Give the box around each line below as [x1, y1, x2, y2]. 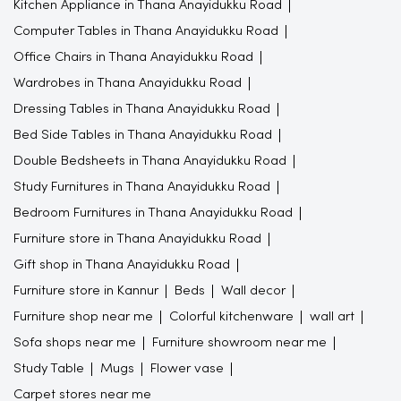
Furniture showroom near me [152, 336, 327, 349]
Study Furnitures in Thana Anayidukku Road [13, 180, 270, 193]
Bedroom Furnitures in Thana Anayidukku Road [13, 206, 293, 219]
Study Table [13, 362, 84, 375]
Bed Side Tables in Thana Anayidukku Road [13, 128, 272, 141]
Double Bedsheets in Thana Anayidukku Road [13, 154, 286, 167]
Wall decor [221, 284, 286, 297]
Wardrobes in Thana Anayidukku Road [13, 76, 242, 90]
